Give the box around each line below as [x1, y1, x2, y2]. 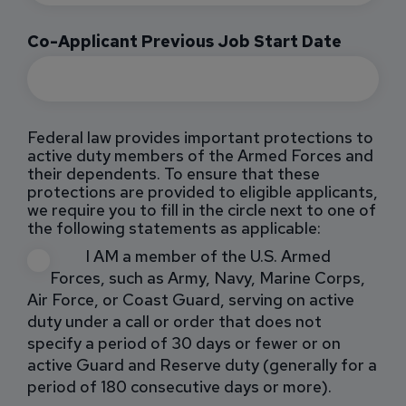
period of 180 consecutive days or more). [27, 375, 332, 397]
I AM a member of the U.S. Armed [86, 246, 331, 267]
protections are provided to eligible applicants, [27, 180, 378, 202]
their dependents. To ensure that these [27, 162, 320, 184]
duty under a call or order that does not [27, 310, 322, 332]
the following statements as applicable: [27, 217, 321, 238]
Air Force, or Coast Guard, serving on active [27, 288, 354, 310]
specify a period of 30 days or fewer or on [27, 332, 341, 353]
